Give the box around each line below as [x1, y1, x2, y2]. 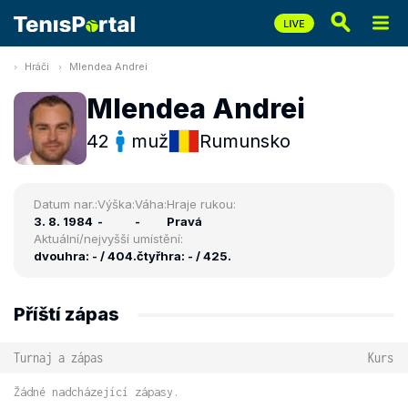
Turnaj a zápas [14, 350, 103, 365]
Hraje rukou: [167, 197, 236, 211]
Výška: [97, 197, 135, 211]
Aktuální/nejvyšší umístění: [34, 231, 183, 246]
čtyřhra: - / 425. [137, 249, 231, 263]
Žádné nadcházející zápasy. [14, 385, 179, 399]
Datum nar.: [34, 197, 97, 211]
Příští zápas [14, 303, 119, 325]
